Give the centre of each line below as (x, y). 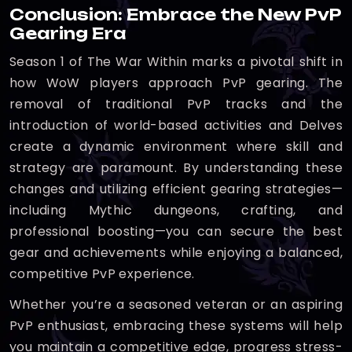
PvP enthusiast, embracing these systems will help (176, 326)
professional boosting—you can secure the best (176, 231)
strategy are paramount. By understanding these (176, 168)
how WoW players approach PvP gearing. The (176, 83)
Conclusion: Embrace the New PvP (175, 15)
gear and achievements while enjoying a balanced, (176, 253)
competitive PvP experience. (102, 274)
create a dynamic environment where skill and (176, 147)
